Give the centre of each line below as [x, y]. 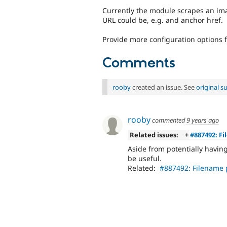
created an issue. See [163, 87]
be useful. [145, 158]
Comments [139, 63]
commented [168, 120]
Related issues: [154, 135]
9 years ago [203, 120]
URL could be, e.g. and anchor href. [163, 20]
